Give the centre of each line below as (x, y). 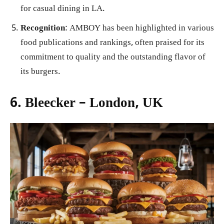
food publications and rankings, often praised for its (112, 43)
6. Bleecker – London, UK (86, 104)
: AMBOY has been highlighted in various (139, 28)
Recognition (43, 28)
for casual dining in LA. (63, 9)
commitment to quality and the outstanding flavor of (113, 57)
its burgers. (40, 72)
